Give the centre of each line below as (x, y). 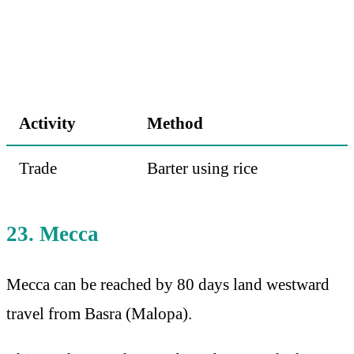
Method (175, 123)
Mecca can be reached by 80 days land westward (168, 284)
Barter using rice (202, 168)
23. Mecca (53, 234)
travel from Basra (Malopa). (99, 314)
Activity (47, 123)
